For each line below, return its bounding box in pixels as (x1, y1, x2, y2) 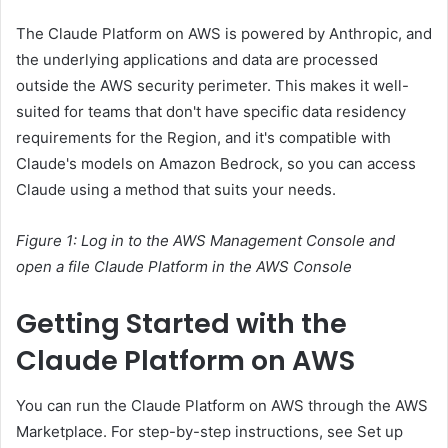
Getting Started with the (16, 305, 347, 343)
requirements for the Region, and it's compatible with (16, 128, 391, 148)
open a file (16, 257, 94, 277)
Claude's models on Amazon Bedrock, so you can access (16, 154, 416, 174)
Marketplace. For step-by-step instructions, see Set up (16, 421, 403, 441)
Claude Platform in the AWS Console (94, 257, 352, 277)
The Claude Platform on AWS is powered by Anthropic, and (16, 24, 432, 44)
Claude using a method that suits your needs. (16, 180, 336, 200)
